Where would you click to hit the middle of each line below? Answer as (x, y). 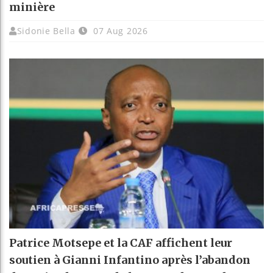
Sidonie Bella (46, 31)
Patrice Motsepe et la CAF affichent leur (121, 243)
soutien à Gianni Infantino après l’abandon (130, 260)
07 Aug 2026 (119, 31)
